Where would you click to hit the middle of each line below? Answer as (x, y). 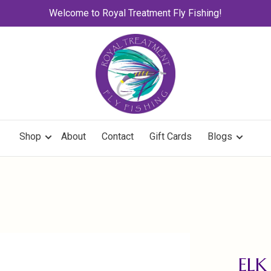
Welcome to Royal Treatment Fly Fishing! (135, 13)
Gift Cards (170, 136)
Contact (117, 136)
